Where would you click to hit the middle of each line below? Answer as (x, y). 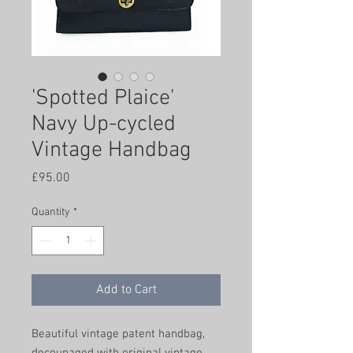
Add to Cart (126, 290)
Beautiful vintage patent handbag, (118, 334)
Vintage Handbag (111, 150)
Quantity (51, 212)
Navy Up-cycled (104, 124)
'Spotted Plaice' (103, 98)
